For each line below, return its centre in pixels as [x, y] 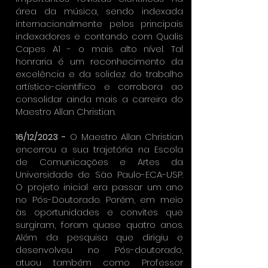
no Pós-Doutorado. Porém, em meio [99, 200]
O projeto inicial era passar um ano [99, 187]
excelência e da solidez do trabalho [99, 74]
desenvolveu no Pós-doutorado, [99, 250]
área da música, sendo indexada [99, 11]
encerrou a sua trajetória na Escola [99, 149]
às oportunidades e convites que [99, 212]
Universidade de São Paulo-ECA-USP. [99, 174]
